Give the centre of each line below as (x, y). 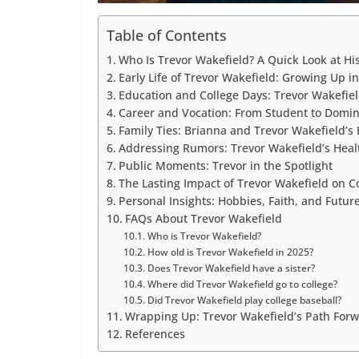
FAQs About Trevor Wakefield (203, 218)
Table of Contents (167, 35)
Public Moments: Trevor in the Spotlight (225, 165)
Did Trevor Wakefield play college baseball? (244, 300)
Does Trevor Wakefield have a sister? (231, 268)
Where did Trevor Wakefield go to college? (242, 284)
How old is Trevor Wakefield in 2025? (230, 252)
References (155, 334)
